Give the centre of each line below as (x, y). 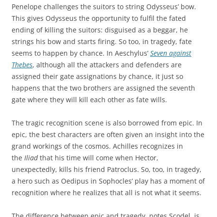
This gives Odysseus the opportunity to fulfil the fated (99, 18)
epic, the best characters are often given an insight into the (108, 134)
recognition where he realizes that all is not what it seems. (107, 192)
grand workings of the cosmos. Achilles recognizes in (97, 146)
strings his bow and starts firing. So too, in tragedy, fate (102, 41)
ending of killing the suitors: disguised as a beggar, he (100, 30)
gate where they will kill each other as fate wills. (89, 99)
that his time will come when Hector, (98, 157)
